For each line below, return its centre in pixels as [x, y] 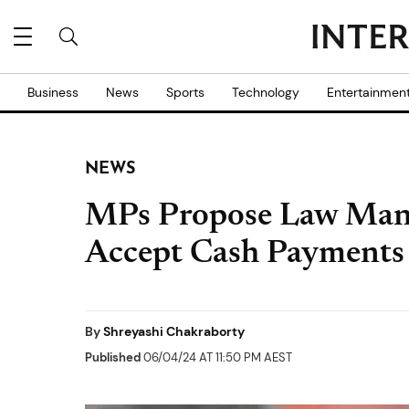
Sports [185, 92]
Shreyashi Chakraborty [174, 331]
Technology [266, 92]
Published [113, 357]
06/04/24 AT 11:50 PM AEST [216, 357]
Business [53, 92]
